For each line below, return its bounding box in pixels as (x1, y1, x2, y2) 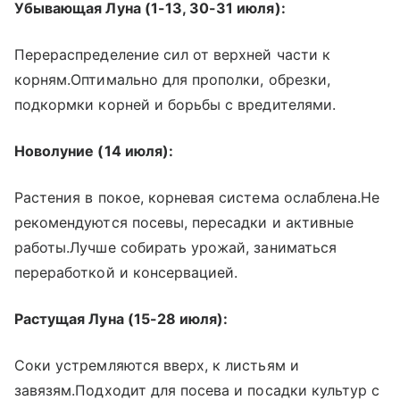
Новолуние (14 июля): (14, 141, 173, 160)
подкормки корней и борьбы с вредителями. (14, 95, 336, 113)
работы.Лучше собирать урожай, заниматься (14, 237, 337, 256)
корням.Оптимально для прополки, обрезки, (14, 70, 330, 88)
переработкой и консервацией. (14, 262, 238, 281)
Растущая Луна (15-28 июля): (14, 309, 229, 328)
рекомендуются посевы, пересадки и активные (14, 212, 354, 231)
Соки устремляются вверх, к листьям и (14, 355, 299, 374)
